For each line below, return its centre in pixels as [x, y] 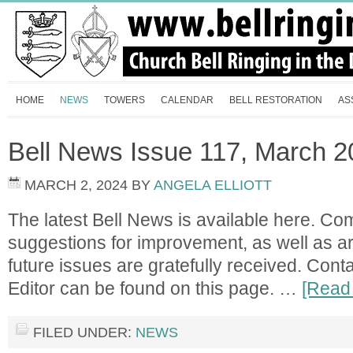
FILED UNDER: [84, 333]
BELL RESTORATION [276, 100]
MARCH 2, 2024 [76, 185]
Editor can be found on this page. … [155, 288]
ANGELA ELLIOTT [213, 185]
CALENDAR [187, 100]
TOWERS [124, 100]
